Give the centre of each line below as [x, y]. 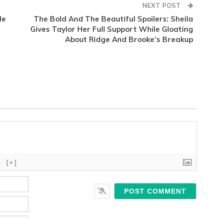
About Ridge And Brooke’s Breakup [129, 40]
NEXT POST [162, 6]
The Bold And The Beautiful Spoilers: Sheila [113, 19]
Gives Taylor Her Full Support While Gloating [111, 29]
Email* [38, 200]
